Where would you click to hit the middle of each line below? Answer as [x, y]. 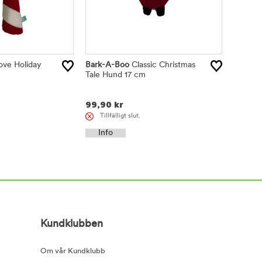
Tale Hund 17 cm [116, 75]
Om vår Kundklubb [73, 251]
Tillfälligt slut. [120, 116]
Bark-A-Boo [108, 65]
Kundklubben [71, 225]
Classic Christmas [163, 65]
